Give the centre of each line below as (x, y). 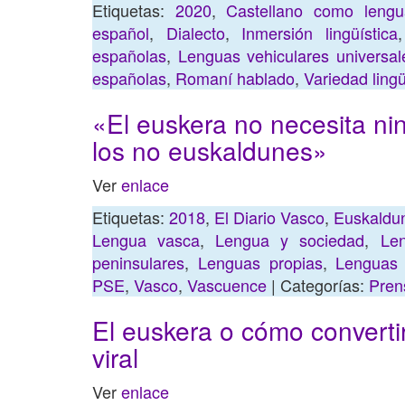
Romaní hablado (235, 78)
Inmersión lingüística (320, 33)
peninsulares (138, 262)
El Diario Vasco (269, 217)
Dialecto (195, 33)
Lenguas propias (260, 262)
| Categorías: (318, 285)
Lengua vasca (146, 240)
